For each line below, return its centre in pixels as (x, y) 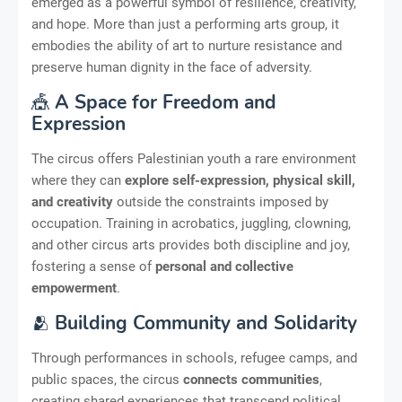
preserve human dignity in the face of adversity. (172, 67)
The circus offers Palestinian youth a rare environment (194, 158)
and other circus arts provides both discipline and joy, (191, 245)
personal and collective (224, 266)
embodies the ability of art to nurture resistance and (187, 45)
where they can (78, 180)
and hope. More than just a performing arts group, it (185, 24)
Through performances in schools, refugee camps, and (194, 358)
